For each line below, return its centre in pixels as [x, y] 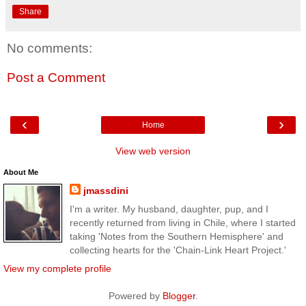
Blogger [179, 296]
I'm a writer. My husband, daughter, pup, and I [169, 209]
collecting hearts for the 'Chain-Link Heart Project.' [178, 250]
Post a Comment [56, 78]
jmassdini [106, 190]
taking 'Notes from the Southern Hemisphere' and [176, 236]
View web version [153, 151]
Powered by [135, 296]
